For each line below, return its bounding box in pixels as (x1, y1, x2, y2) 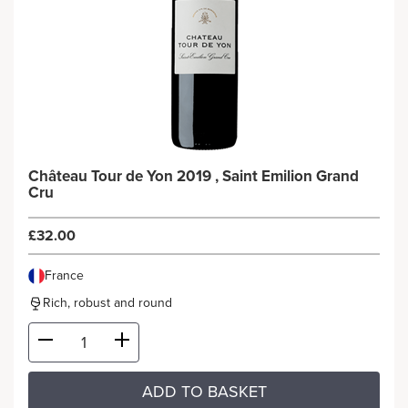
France (45, 268, 84, 283)
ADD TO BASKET (141, 382, 267, 402)
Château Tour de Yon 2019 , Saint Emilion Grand (28, 167, 359, 186)
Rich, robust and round (43, 295, 172, 311)
